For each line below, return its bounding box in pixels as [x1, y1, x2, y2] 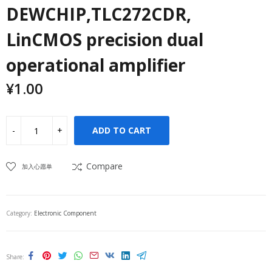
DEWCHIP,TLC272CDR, [6, 2, 191, 25]
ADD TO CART [92, 124, 151, 136]
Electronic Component [34, 209, 97, 217]
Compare [86, 160, 123, 172]
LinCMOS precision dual [6, 28, 203, 51]
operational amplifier [6, 53, 186, 76]
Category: [6, 209, 34, 217]
